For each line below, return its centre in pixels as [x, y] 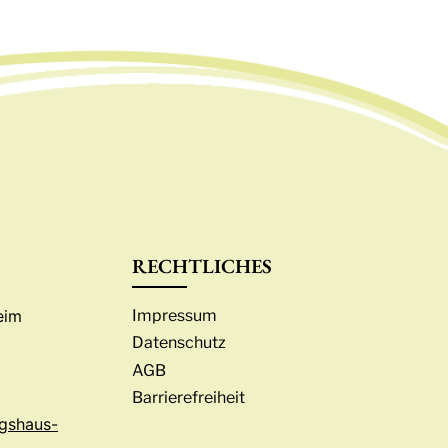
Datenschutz [179, 343]
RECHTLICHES [202, 265]
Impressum [174, 316]
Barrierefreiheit [188, 397]
